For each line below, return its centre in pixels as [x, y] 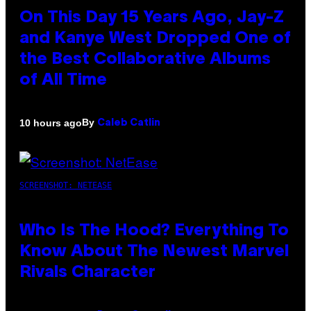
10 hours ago [51, 123]
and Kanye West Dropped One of [155, 39]
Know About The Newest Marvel [154, 252]
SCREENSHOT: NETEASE [66, 186]
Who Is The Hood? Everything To [154, 232]
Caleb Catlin [129, 124]
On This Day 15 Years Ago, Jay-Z [152, 18]
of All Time [63, 81]
